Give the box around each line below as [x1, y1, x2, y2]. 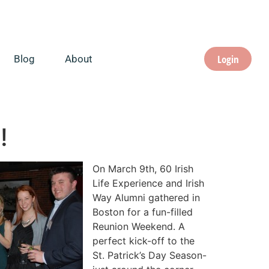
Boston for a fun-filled [92, 205, 193, 218]
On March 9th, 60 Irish [92, 162, 193, 175]
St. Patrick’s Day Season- [92, 249, 207, 261]
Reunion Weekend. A [92, 220, 185, 232]
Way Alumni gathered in [92, 191, 200, 204]
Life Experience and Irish [92, 177, 204, 189]
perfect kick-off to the [92, 234, 195, 247]
